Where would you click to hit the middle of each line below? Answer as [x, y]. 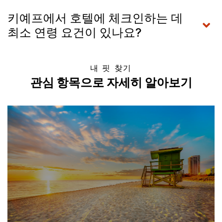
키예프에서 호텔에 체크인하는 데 [95, 18]
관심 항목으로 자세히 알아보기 [111, 83]
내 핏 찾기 [111, 68]
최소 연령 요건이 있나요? [75, 32]
